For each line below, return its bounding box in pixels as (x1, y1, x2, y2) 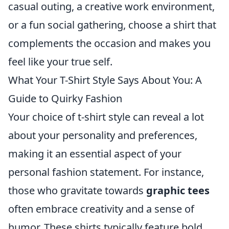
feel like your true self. (8, 54, 112, 68)
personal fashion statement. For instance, (8, 165, 204, 179)
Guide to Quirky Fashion (8, 91, 122, 105)
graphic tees (146, 183, 210, 197)
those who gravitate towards (8, 183, 146, 197)
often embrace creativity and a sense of (8, 201, 194, 216)
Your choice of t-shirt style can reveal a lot (8, 109, 204, 124)
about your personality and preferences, (8, 128, 197, 142)
